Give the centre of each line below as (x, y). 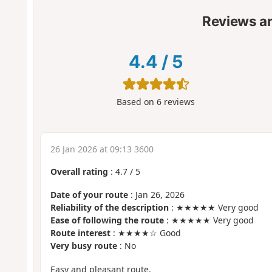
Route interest (80, 233)
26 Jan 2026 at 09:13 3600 (102, 149)
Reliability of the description (109, 208)
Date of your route (89, 195)
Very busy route (83, 246)
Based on (137, 102)
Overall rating (79, 171)
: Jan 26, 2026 (156, 195)
